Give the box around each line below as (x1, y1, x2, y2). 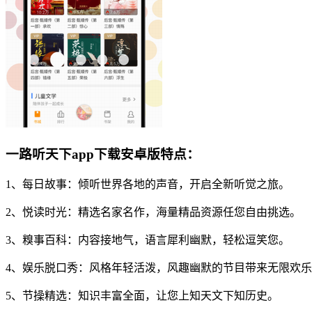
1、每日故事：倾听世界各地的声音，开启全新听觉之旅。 (6, 178, 290, 191)
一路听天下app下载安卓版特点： (6, 146, 200, 162)
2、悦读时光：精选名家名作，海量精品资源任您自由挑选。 (6, 206, 301, 219)
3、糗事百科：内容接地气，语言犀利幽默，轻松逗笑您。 (6, 234, 290, 247)
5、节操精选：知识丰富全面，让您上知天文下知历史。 (6, 290, 279, 302)
